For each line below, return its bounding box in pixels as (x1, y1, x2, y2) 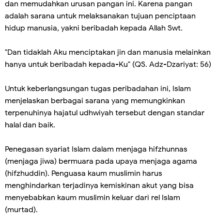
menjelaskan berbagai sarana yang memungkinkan (5, 95, 185, 106)
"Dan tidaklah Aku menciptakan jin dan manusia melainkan (5, 47, 211, 57)
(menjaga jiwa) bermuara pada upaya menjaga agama (5, 156, 197, 166)
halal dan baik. (5, 120, 55, 130)
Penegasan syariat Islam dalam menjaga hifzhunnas (5, 144, 187, 154)
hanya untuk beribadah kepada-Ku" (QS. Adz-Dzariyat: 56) (5, 59, 211, 69)
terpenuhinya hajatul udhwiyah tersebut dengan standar (5, 108, 204, 118)
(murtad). (5, 204, 38, 215)
